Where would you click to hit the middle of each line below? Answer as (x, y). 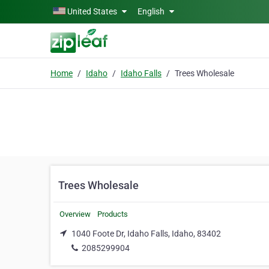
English (152, 11)
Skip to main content (44, 10)
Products (113, 214)
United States (92, 11)
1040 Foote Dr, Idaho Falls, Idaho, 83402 (146, 234)
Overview (75, 214)
